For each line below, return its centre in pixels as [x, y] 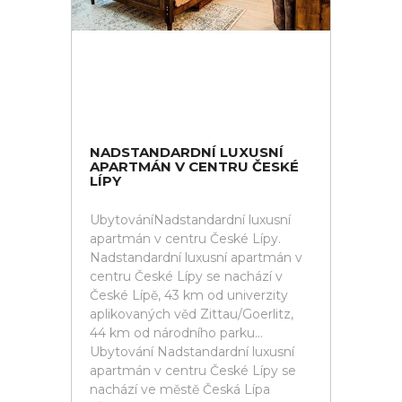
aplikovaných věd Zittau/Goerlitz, [192, 314]
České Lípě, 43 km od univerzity [189, 295]
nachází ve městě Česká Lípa [180, 389]
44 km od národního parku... [176, 333]
